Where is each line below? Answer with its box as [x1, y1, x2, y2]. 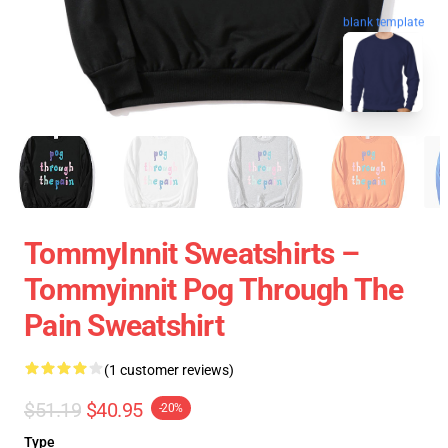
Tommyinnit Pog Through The [24, 272, 404, 307]
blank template [343, 13, 424, 28]
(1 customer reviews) [104, 362, 234, 378]
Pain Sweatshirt [24, 308, 224, 343]
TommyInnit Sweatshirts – [24, 236, 359, 271]
